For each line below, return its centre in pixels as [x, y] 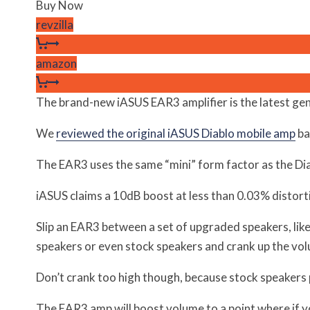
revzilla [55, 25]
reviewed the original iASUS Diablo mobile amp [176, 133]
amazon [56, 63]
